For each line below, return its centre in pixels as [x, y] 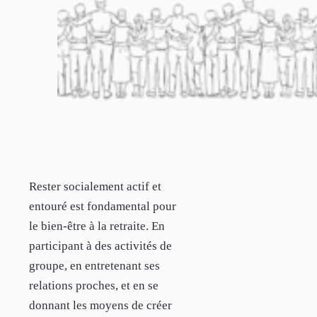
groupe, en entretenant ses [94, 266]
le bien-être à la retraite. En [97, 226]
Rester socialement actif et [95, 187]
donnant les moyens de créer [100, 306]
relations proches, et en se [94, 286]
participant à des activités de [100, 246]
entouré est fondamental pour [103, 207]
